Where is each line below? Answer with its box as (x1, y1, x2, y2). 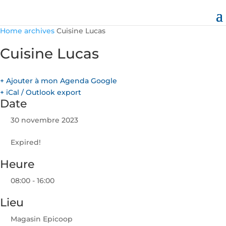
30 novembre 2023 (11, 115, 78, 125)
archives (24, 26, 54, 35)
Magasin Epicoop (11, 214, 73, 223)
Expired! (11, 137, 41, 147)
